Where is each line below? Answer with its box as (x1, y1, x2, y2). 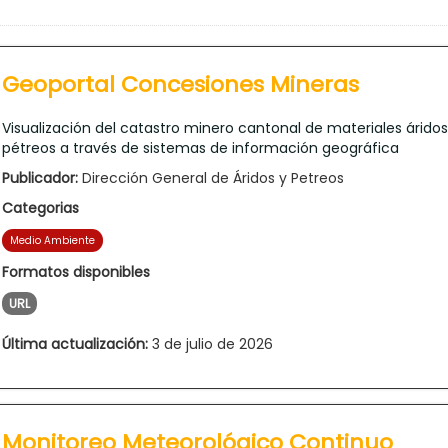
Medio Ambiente (10, 232, 95, 248)
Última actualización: (2, 333, 148, 354)
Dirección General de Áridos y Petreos (78, 167, 344, 188)
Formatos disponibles (2, 261, 150, 282)
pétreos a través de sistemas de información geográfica (2, 137, 399, 158)
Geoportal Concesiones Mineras (2, 68, 359, 100)
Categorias (2, 197, 79, 218)
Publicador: (2, 167, 78, 188)
